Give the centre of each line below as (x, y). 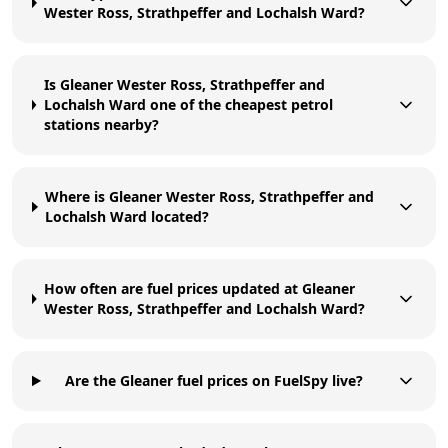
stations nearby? (101, 124)
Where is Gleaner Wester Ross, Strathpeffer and (210, 196)
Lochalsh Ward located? (127, 216)
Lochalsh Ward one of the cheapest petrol (188, 104)
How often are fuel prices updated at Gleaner (199, 288)
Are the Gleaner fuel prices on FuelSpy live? (214, 380)
